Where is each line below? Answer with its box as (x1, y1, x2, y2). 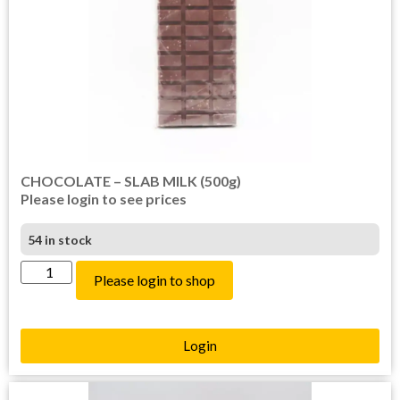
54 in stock (28, 231, 92, 247)
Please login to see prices (21, 190, 187, 208)
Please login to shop (94, 271, 216, 289)
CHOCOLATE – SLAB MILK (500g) (21, 172, 241, 190)
